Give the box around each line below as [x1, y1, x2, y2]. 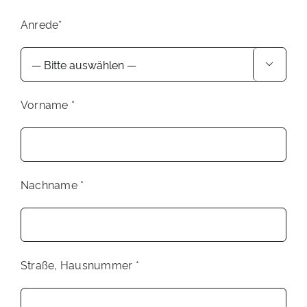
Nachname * [20, 176, 84, 192]
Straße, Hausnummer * [20, 256, 139, 272]
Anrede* [20, 16, 62, 32]
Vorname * [20, 96, 75, 112]
